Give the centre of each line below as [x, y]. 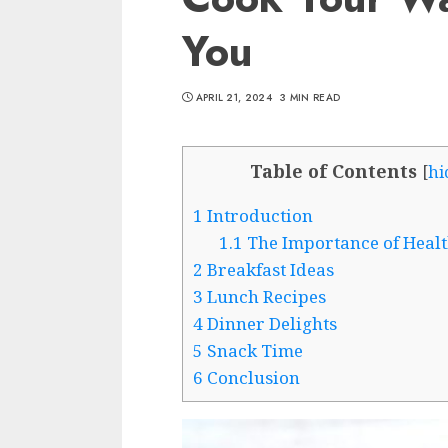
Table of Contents [333, 171]
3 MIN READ [310, 97]
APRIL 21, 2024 [233, 97]
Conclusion [251, 378]
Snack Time [253, 351]
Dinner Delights [270, 324]
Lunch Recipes [264, 297]
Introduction [258, 216]
